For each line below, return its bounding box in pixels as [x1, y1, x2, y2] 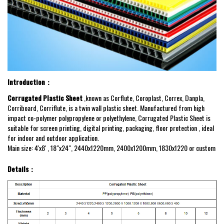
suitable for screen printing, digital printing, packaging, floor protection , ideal [7, 122, 214, 133]
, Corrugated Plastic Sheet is [135, 112, 210, 123]
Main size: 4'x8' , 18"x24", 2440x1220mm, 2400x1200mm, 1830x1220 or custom [7, 142, 215, 153]
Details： [7, 163, 35, 174]
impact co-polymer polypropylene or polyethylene [7, 112, 135, 123]
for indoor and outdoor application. [7, 132, 99, 143]
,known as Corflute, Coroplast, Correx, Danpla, [82, 92, 204, 103]
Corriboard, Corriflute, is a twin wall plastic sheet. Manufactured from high [7, 102, 204, 113]
